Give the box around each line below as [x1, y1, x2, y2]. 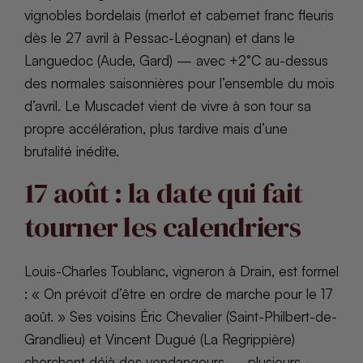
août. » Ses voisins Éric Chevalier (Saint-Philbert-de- [24, 307, 337, 325]
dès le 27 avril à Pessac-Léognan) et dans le [24, 28, 295, 46]
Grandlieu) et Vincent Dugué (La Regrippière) [24, 330, 295, 348]
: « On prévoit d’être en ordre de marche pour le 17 [24, 284, 333, 302]
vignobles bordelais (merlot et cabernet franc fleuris [24, 6, 334, 23]
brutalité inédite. [24, 142, 119, 160]
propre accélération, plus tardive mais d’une [24, 119, 288, 137]
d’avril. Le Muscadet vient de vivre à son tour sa [24, 96, 311, 114]
